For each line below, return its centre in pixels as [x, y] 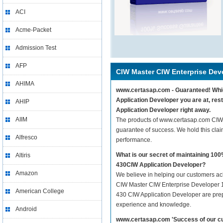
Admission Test [36, 48]
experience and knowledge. [154, 205]
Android [26, 209]
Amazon [27, 173]
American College [40, 191]
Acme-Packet [33, 30]
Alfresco [26, 137]
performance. [134, 140]
